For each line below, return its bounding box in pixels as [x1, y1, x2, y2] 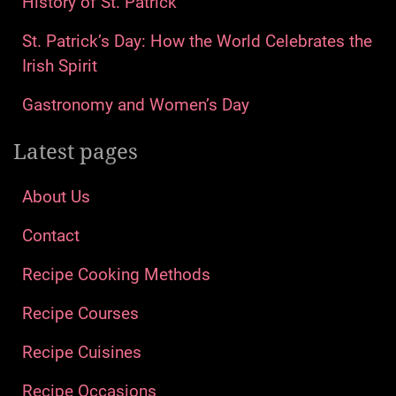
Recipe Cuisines [22, 342, 141, 363]
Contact [22, 225, 80, 247]
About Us [22, 187, 90, 208]
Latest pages [13, 136, 138, 166]
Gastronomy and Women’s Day [22, 95, 249, 116]
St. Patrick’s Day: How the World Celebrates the [22, 31, 372, 52]
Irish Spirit [22, 56, 97, 77]
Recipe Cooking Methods [22, 264, 210, 286]
